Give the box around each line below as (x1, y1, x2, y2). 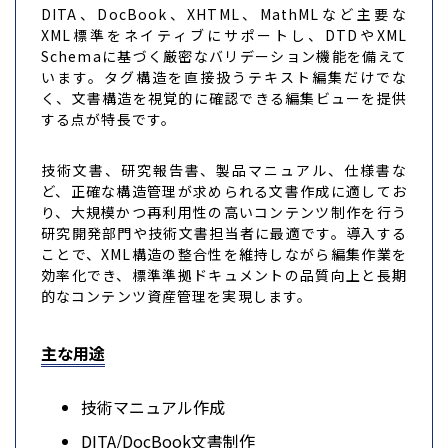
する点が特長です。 (41, 108, 177, 129)
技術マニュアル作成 (81, 395, 225, 420)
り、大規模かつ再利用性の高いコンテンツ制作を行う (41, 201, 407, 222)
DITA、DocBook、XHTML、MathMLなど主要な (41, 3, 407, 24)
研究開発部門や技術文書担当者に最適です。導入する (41, 222, 407, 243)
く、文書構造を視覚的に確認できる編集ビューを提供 (41, 87, 407, 108)
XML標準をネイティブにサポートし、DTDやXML (41, 24, 407, 45)
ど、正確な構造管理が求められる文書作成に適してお (41, 180, 407, 201)
